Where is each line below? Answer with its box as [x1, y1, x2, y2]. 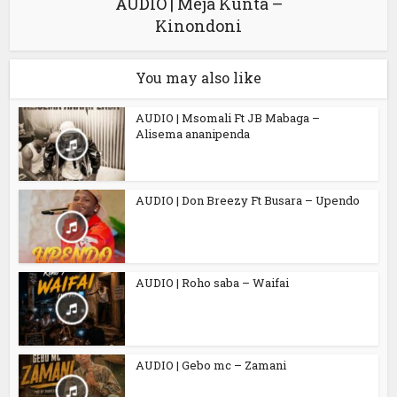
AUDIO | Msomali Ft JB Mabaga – [136, 110, 321, 127]
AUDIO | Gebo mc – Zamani [136, 356, 287, 373]
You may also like [136, 68, 261, 88]
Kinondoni [155, 15, 242, 37]
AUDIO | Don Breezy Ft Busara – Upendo [136, 192, 361, 209]
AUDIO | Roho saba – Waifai [136, 274, 290, 291]
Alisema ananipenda [136, 126, 251, 143]
